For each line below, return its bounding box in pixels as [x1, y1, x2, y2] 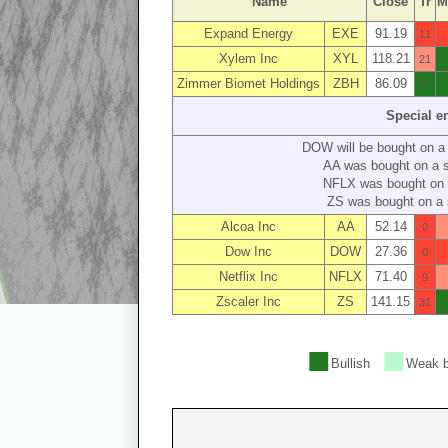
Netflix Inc [219, 269, 278, 284]
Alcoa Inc [221, 219, 276, 234]
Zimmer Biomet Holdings [177, 76, 320, 91]
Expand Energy [204, 26, 293, 41]
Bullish [330, 355, 370, 371]
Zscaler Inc [216, 294, 281, 309]
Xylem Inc [219, 51, 278, 66]
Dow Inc [225, 244, 272, 259]
